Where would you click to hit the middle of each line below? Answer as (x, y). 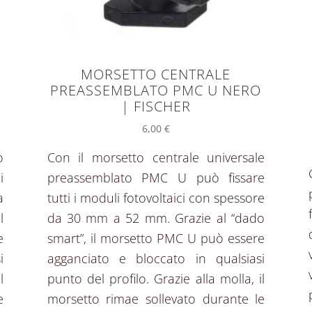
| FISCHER (156, 106)
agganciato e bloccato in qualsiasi (156, 259)
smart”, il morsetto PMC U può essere (156, 239)
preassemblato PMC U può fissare (156, 178)
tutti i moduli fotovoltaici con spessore (156, 198)
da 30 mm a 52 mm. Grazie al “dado (156, 218)
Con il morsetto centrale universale (156, 158)
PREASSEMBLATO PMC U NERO (156, 90)
